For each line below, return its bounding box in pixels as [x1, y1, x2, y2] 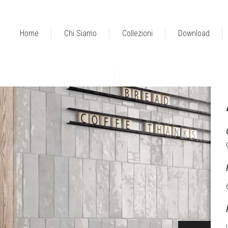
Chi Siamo [64, 28, 97, 38]
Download [178, 28, 210, 38]
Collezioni [122, 28, 153, 38]
